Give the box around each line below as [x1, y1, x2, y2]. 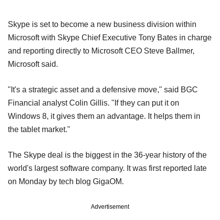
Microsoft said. [8, 59, 58, 68]
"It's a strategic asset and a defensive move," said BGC [8, 85, 198, 94]
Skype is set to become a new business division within [8, 20, 196, 28]
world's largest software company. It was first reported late [8, 164, 207, 172]
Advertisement [91, 203, 129, 210]
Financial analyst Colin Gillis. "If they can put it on [8, 98, 179, 107]
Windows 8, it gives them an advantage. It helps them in [8, 111, 200, 120]
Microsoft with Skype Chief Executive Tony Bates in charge [8, 33, 212, 42]
